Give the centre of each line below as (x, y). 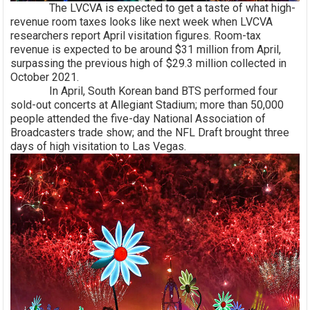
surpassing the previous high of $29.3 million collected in (149, 64)
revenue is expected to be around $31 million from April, (146, 50)
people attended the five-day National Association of (138, 119)
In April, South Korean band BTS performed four (144, 91)
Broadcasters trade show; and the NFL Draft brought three (150, 133)
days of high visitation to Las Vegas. (99, 147)
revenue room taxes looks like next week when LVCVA (142, 22)
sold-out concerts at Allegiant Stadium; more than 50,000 (147, 105)
